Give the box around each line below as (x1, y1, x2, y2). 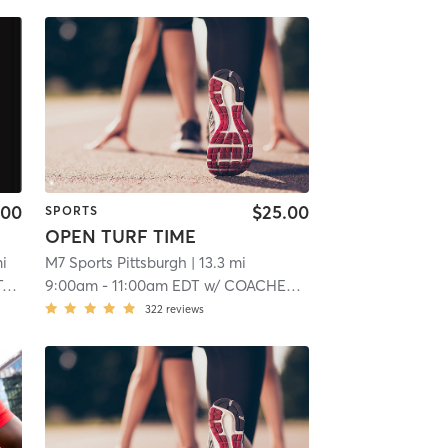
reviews (165, 302, 204, 317)
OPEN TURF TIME (44, 225, 196, 249)
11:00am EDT (111, 276, 200, 296)
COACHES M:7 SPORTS (223, 276, 286, 296)
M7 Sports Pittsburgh (44, 253, 187, 273)
